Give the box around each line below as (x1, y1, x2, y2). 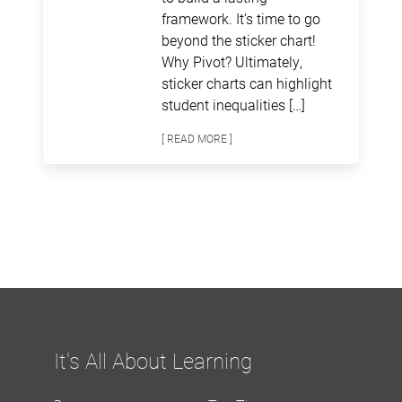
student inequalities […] (162, 95, 305, 115)
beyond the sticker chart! (162, 31, 316, 50)
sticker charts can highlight (162, 74, 332, 93)
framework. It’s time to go (162, 9, 320, 29)
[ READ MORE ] (162, 131, 232, 146)
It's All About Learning (54, 345, 252, 375)
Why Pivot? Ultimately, (162, 52, 302, 72)
